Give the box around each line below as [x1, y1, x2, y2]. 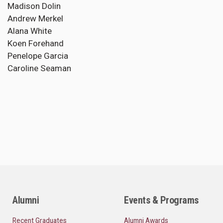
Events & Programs [124, 194, 199, 207]
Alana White [7, 26, 52, 36]
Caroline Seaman [7, 63, 71, 74]
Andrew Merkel [7, 13, 63, 24]
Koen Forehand [7, 38, 64, 49]
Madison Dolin [7, 1, 61, 11]
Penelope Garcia [7, 51, 68, 61]
